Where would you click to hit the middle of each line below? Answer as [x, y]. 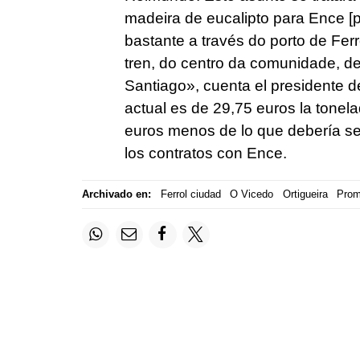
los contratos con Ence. [205, 153]
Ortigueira [305, 194]
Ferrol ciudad [190, 194]
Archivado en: [117, 194]
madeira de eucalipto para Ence [234, 18]
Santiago [155, 85]
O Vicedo [252, 194]
